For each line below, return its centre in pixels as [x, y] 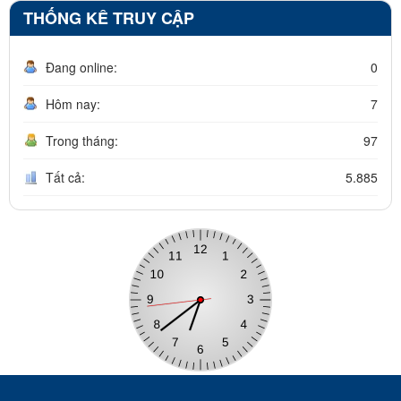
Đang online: [81, 67]
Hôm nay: [73, 103]
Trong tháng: [82, 140]
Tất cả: [65, 177]
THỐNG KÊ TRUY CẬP [109, 17]
